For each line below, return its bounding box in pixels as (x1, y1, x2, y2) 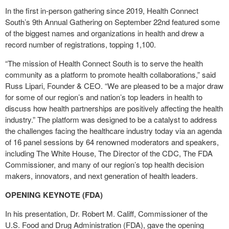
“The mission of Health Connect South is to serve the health (5, 58, 203, 68)
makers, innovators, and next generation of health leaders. (5, 170, 198, 181)
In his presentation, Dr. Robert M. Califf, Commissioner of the (5, 208, 208, 219)
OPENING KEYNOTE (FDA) (5, 189, 103, 200)
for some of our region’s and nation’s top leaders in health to (5, 91, 202, 102)
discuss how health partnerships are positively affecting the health (5, 103, 223, 113)
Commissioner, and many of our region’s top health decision (5, 159, 204, 170)
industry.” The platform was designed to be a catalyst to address (5, 114, 217, 125)
